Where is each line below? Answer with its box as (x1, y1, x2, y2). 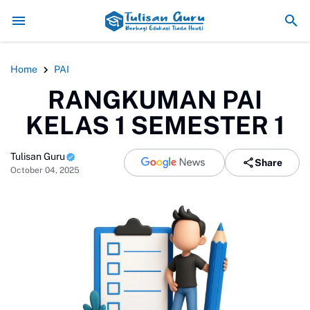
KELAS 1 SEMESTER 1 (26, 111, 284, 140)
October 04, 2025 (10, 165, 80, 175)
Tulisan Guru (10, 150, 65, 162)
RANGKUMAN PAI (48, 85, 262, 114)
